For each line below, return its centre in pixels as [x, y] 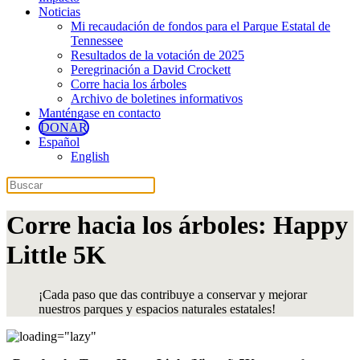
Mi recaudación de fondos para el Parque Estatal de [200, 26]
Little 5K [56, 255]
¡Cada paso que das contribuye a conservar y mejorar [173, 294]
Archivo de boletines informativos [157, 98]
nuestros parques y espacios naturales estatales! [157, 309]
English [90, 156]
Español [59, 142]
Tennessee [97, 41]
